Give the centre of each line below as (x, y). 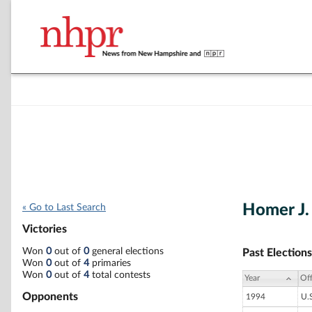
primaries (110, 263)
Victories (45, 229)
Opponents (50, 296)
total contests (120, 275)
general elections (126, 251)
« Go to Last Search (64, 208)
